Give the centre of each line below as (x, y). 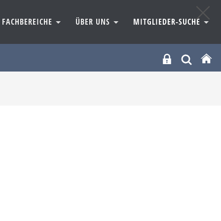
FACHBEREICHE (28, 22)
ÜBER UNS (94, 22)
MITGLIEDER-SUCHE (168, 22)
